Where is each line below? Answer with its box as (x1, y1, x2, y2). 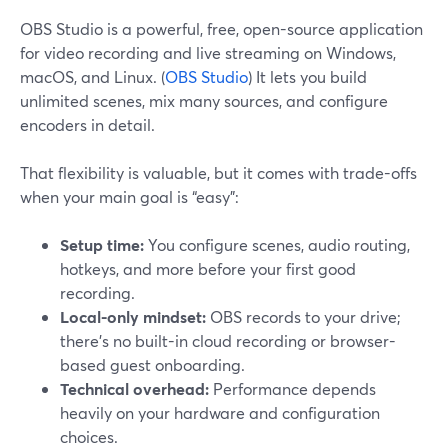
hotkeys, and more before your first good (60, 258, 356, 279)
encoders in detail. (20, 114, 155, 135)
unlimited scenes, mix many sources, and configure (20, 90, 388, 111)
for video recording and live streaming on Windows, (20, 42, 396, 63)
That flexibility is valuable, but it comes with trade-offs (20, 162, 417, 183)
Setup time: (60, 234, 144, 255)
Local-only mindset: (60, 306, 206, 327)
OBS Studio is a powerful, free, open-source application (20, 18, 423, 39)
